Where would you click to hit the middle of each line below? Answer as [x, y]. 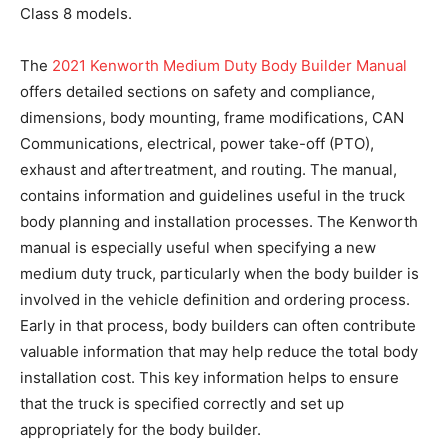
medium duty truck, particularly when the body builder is [219, 273]
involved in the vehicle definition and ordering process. [215, 299]
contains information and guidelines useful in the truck [212, 195]
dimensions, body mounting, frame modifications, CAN [212, 117]
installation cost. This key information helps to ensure [209, 377]
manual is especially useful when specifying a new [198, 247]
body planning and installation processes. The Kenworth [219, 221]
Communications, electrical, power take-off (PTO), [197, 143]
